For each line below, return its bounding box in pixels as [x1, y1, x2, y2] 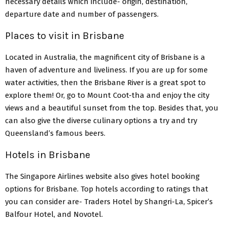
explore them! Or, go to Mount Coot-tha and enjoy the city [5, 90, 209, 100]
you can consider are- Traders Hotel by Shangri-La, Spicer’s [5, 197, 213, 206]
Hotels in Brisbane [5, 148, 90, 161]
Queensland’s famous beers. [5, 128, 107, 138]
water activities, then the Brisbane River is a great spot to [5, 78, 206, 87]
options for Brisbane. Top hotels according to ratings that [5, 184, 208, 194]
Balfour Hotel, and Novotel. [5, 209, 103, 219]
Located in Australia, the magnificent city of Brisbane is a [5, 52, 205, 62]
